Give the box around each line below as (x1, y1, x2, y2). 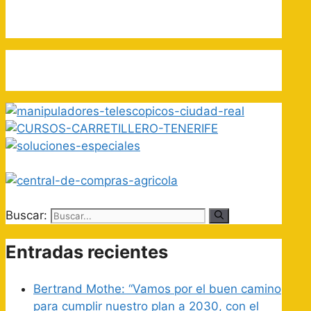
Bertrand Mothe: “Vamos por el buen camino (33, 281, 281, 296)
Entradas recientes (6, 241, 168, 263)
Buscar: (6, 208, 47, 223)
